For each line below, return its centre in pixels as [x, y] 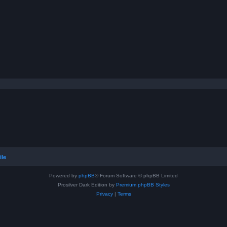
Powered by [64, 176]
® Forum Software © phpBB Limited [136, 176]
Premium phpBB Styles [143, 185]
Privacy [104, 194]
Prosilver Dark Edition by [87, 185]
